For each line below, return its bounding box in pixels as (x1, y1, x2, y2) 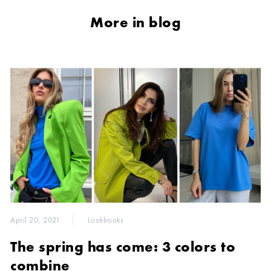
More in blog (90, 13, 181, 31)
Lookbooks (87, 215, 123, 226)
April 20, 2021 (10, 215, 60, 226)
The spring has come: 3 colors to (10, 237, 235, 256)
